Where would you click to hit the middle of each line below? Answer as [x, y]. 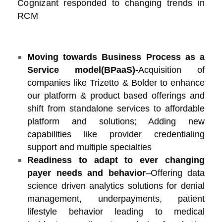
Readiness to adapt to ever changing [116, 160]
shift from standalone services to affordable [116, 109]
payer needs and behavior [86, 173]
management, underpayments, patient [116, 199]
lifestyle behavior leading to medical [116, 212]
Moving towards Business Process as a [116, 57]
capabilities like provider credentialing [116, 135]
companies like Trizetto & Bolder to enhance [116, 83]
